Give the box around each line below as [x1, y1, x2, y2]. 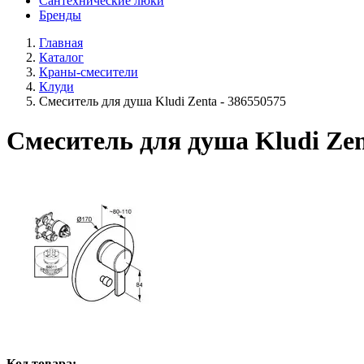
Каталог [39, 50, 84, 64]
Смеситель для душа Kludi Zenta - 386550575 [39, 94, 286, 108]
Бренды [39, 8, 81, 22]
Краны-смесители [39, 65, 138, 79]
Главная [39, 36, 83, 50]
